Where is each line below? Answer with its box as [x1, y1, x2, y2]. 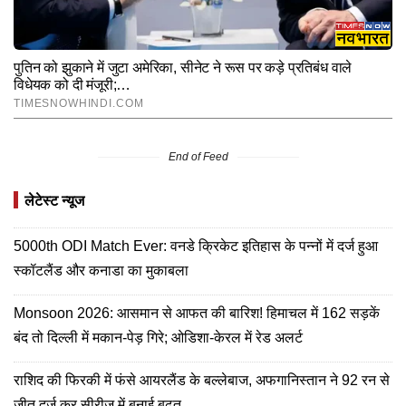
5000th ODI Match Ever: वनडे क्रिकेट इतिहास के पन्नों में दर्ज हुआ [14, 237, 378, 254]
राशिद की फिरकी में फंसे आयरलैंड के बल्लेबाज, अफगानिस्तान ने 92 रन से [14, 372, 390, 388]
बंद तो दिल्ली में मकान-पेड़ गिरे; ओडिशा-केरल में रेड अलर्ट [14, 329, 303, 345]
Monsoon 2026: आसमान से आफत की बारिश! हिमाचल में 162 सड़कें [14, 304, 380, 321]
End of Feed [169, 150, 228, 163]
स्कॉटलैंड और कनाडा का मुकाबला [14, 262, 188, 278]
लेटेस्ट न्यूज [24, 192, 84, 208]
